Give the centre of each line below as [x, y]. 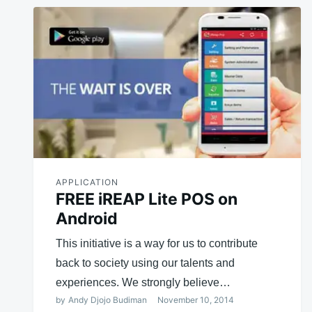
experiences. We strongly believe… [143, 282]
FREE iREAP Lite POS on [147, 199]
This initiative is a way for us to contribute [157, 243]
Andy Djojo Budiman [108, 299]
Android [87, 218]
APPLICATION [87, 182]
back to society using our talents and [145, 263]
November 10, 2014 [196, 299]
